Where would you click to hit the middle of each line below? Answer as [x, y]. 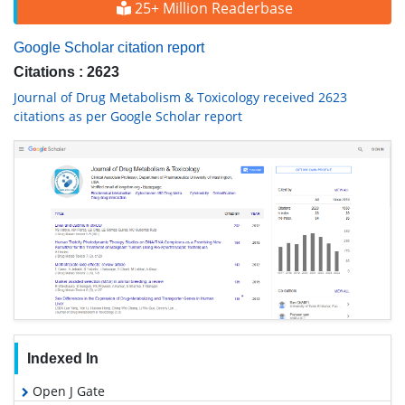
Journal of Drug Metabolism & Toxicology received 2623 [180, 97]
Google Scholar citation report [109, 47]
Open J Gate [67, 391]
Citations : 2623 [66, 72]
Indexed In [62, 358]
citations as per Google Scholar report [128, 116]
